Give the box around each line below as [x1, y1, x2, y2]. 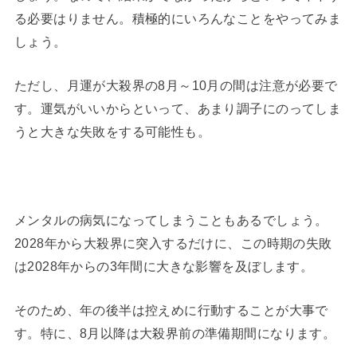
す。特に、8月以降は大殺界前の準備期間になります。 [14, 326, 336, 341]
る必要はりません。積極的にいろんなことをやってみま [14, 10, 342, 25]
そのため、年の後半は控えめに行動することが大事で [14, 303, 328, 318]
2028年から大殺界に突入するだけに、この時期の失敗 [14, 235, 332, 250]
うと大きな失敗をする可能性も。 [14, 124, 211, 139]
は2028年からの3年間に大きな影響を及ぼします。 [14, 258, 314, 273]
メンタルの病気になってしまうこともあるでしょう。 [14, 212, 328, 227]
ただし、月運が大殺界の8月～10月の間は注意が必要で [14, 78, 338, 93]
